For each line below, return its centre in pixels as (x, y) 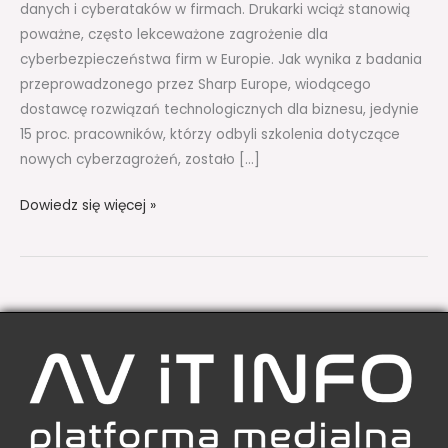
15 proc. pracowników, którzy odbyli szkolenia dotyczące (210, 134)
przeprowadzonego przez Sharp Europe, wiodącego (195, 84)
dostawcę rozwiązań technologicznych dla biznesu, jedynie (219, 109)
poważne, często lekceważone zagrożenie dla (174, 34)
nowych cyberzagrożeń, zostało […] (140, 159)
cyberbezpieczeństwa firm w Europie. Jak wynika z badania (221, 59)
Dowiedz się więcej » (88, 205)
